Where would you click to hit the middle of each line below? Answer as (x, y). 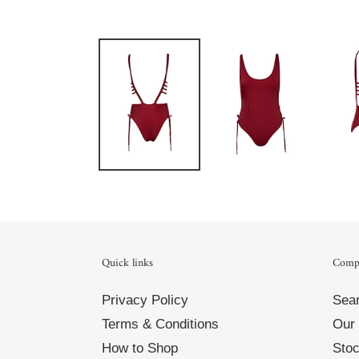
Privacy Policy (145, 300)
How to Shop (140, 348)
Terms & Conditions (160, 324)
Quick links (127, 263)
